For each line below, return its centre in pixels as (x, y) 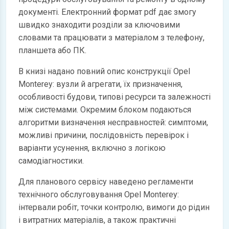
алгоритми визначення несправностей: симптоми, (113, 122)
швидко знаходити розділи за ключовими (99, 25)
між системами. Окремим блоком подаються (105, 109)
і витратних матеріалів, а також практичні (97, 220)
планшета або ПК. (52, 50)
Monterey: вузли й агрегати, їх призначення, (100, 84)
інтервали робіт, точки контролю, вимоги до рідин (114, 207)
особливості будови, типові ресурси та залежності (114, 97)
